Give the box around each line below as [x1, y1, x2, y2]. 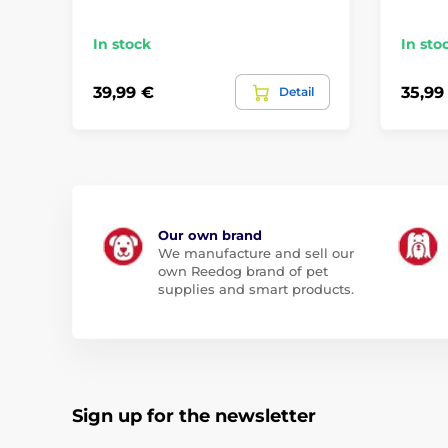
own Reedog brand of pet [158, 263, 328, 280]
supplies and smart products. [158, 281, 354, 298]
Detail [278, 84, 314, 100]
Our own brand [158, 227, 262, 244]
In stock [93, 35, 151, 54]
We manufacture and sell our [158, 245, 354, 262]
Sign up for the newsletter [72, 405, 316, 428]
